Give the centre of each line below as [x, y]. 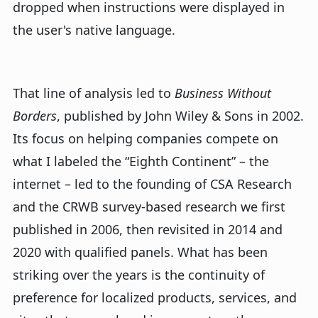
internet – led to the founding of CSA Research [152, 184]
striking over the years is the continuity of [139, 275]
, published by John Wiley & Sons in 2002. [180, 116]
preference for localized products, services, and [155, 298]
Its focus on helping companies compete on [146, 139]
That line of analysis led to [94, 93]
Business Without [223, 93]
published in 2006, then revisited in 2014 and [148, 230]
